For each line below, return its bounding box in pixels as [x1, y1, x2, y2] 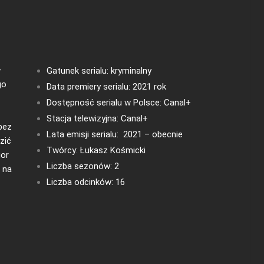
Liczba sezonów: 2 [46, 160, 119, 171]
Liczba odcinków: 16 [46, 176, 125, 187]
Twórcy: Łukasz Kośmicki [46, 144, 146, 156]
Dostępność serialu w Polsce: [46, 97, 164, 108]
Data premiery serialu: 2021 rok [46, 81, 166, 92]
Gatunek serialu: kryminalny [46, 65, 151, 76]
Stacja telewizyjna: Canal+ [46, 113, 148, 124]
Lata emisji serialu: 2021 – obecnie [46, 128, 183, 140]
